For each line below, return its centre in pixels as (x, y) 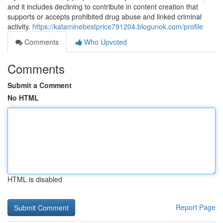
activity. (20, 26)
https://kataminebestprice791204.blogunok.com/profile (118, 26)
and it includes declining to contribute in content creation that (103, 6)
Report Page (196, 207)
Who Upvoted (105, 42)
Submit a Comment (40, 85)
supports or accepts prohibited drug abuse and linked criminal (105, 16)
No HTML (23, 98)
